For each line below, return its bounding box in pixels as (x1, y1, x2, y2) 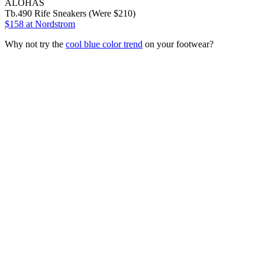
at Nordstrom (24, 18, 75, 29)
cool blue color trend (66, 38, 143, 49)
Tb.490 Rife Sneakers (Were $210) (5, 8, 135, 18)
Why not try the (5, 38, 66, 49)
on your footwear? (143, 38, 214, 49)
